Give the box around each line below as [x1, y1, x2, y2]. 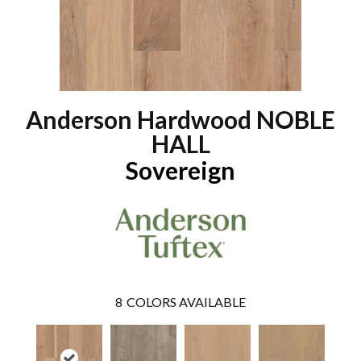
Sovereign [126, 155, 235, 185]
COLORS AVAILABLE [127, 294, 246, 310]
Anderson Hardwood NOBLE [26, 104, 335, 134]
